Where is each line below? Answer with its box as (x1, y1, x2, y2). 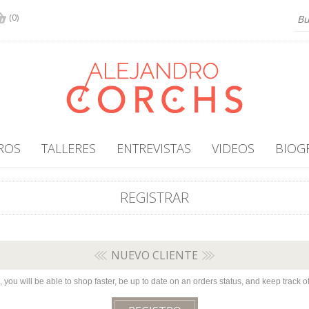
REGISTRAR (120, 188, 189, 207)
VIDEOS (211, 140, 255, 157)
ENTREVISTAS (116, 140, 191, 157)
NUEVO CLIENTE (111, 248, 198, 263)
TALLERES (41, 140, 96, 157)
